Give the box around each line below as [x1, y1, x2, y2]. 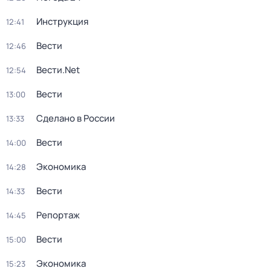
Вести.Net [36, 64, 80, 76]
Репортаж [36, 209, 80, 221]
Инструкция [36, 15, 88, 28]
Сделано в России [36, 112, 115, 125]
